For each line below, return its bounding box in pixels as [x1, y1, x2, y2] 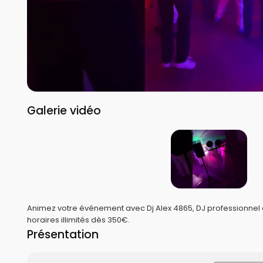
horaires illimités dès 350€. [27, 214, 130, 225]
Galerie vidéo [27, 102, 101, 119]
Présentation [27, 227, 99, 242]
